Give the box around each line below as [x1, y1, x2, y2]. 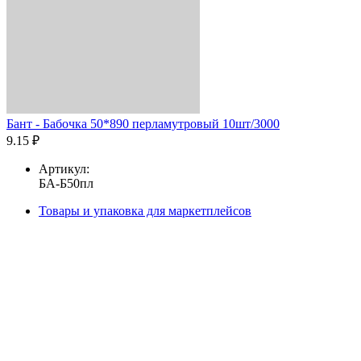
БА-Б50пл [39, 176, 93, 190]
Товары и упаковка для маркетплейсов [39, 203, 251, 218]
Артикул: [39, 161, 89, 176]
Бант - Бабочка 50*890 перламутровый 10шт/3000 [6, 116, 280, 131]
